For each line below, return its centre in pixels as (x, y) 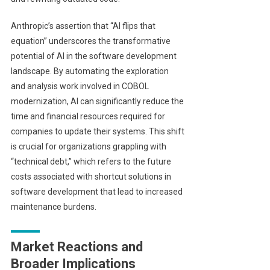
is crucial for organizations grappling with (88, 147)
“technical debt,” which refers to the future (91, 162)
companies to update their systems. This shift (97, 132)
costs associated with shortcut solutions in (91, 177)
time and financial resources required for (88, 117)
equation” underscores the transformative (90, 41)
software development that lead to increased (96, 192)
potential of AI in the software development (93, 56)
